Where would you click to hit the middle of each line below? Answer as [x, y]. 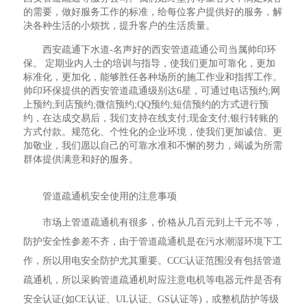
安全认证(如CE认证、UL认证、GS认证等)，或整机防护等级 [151, 299]
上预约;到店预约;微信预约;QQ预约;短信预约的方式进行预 [146, 105]
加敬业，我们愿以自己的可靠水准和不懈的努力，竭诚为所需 [153, 146]
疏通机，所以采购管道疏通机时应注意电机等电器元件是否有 [153, 280]
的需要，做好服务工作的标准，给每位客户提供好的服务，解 [153, 12]
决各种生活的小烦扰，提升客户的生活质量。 [120, 26]
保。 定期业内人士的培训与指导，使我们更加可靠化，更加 [150, 63]
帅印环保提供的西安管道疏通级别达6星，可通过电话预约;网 [152, 91]
